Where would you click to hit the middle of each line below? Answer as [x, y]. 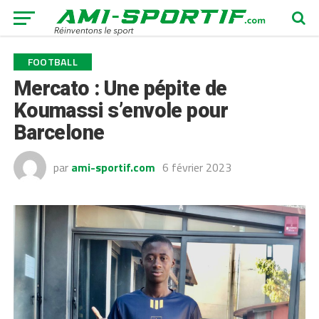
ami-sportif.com [113, 167]
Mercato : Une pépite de [120, 88]
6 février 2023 [197, 167]
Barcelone [59, 132]
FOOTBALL [52, 62]
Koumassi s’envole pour [120, 110]
